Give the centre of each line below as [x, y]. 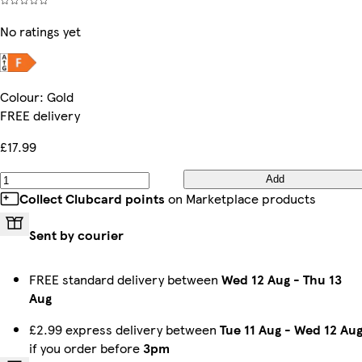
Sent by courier [76, 234]
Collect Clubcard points [92, 198]
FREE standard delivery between [125, 279]
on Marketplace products [240, 198]
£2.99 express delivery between [124, 329]
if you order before [86, 347]
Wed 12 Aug [256, 279]
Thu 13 [322, 279]
